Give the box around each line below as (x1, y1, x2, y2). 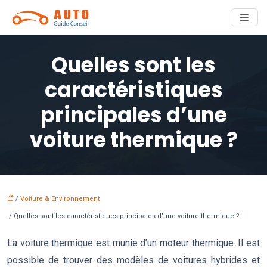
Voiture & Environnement (20, 195, 100, 203)
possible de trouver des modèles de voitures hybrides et (7, 254, 260, 266)
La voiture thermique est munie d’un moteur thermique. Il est (7, 237, 260, 249)
